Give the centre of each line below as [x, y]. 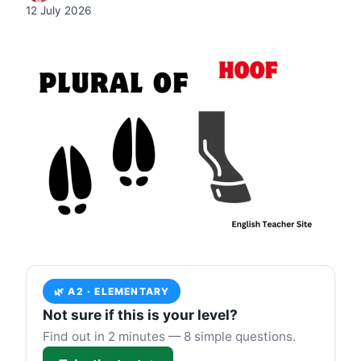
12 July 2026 [58, 10]
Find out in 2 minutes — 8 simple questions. [169, 336]
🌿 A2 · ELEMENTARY [112, 291]
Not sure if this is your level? [140, 315]
